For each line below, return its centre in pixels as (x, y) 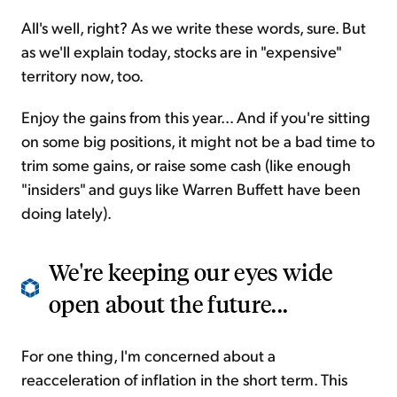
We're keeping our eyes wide (191, 272)
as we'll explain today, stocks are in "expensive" (181, 51)
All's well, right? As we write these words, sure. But (194, 27)
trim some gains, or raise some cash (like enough (186, 165)
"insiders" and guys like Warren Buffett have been (191, 189)
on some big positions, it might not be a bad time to (198, 141)
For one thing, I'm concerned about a (148, 355)
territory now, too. (82, 75)
